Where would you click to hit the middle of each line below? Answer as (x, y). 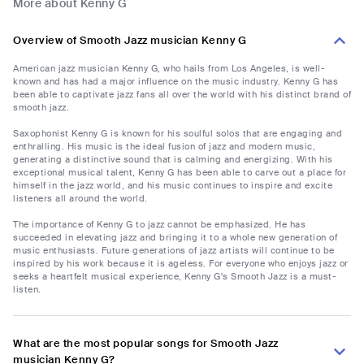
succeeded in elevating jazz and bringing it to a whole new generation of (175, 238)
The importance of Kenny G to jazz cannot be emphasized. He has (159, 225)
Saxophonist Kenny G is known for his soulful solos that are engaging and (178, 134)
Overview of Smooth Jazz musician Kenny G (130, 41)
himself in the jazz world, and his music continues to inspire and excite (173, 186)
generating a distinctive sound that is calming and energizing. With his (173, 160)
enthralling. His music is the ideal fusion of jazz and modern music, (164, 147)
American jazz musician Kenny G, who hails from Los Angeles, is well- (169, 69)
